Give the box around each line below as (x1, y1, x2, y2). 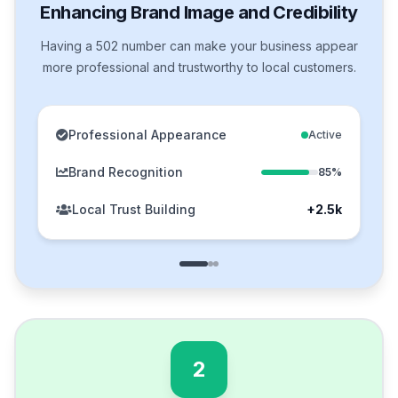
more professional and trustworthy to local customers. (42, 60, 356, 76)
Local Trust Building (72, 202, 195, 218)
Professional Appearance (68, 127, 227, 143)
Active (308, 128, 342, 142)
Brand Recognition (68, 164, 183, 180)
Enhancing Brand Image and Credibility (40, 2, 358, 24)
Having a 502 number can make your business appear (40, 38, 358, 54)
